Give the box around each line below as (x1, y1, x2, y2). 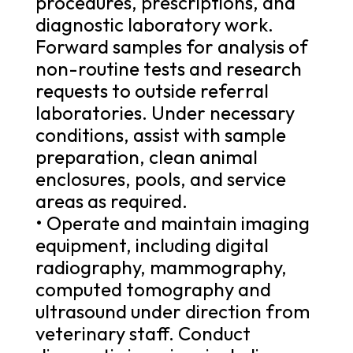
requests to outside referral (35, 78, 269, 102)
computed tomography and (35, 277, 271, 301)
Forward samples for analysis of (35, 34, 308, 58)
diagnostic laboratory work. (35, 12, 273, 36)
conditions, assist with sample (35, 122, 286, 147)
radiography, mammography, (35, 255, 287, 279)
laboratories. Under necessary (35, 100, 295, 124)
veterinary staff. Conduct (35, 321, 251, 345)
